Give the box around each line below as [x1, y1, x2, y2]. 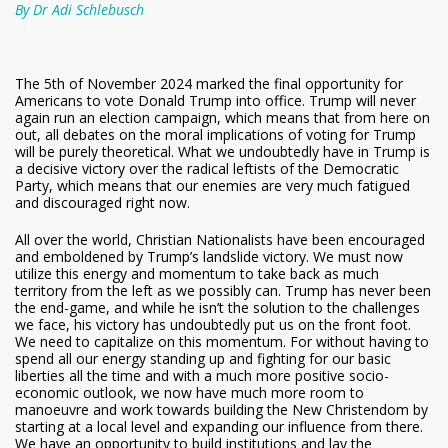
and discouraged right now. [15, 192, 194, 212]
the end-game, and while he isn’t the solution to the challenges [15, 297, 420, 317]
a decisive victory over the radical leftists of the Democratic [15, 158, 399, 178]
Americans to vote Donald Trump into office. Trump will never [15, 90, 416, 110]
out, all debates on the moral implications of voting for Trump [15, 124, 416, 144]
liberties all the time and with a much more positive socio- [15, 365, 389, 385]
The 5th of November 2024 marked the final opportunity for [15, 73, 403, 93]
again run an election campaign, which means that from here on [15, 107, 430, 127]
